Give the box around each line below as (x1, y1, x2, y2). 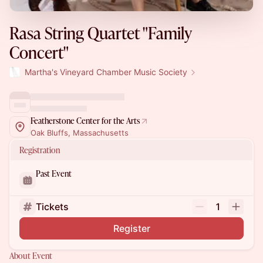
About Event (9, 250, 52, 261)
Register (113, 222, 150, 234)
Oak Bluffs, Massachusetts (31, 128, 129, 137)
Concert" (9, 41, 69, 63)
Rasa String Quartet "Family (9, 22, 191, 44)
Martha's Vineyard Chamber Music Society (25, 67, 187, 77)
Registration (19, 144, 60, 156)
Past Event (36, 168, 72, 179)
